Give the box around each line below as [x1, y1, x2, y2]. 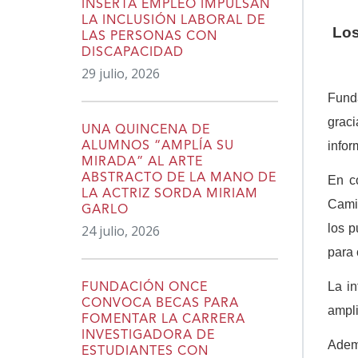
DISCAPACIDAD [82, 46, 184, 59]
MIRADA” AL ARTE [82, 155, 203, 169]
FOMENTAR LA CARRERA [82, 312, 245, 326]
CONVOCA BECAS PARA [82, 296, 239, 310]
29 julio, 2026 [82, 64, 160, 82]
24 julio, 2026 [82, 221, 160, 240]
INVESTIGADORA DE [82, 328, 215, 342]
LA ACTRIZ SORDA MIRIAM [82, 187, 258, 201]
